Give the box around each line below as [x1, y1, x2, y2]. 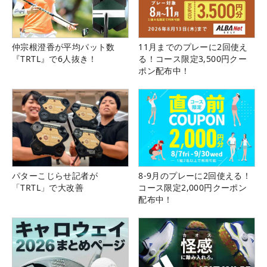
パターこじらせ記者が [12, 170, 98, 182]
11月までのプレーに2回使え [138, 41, 248, 53]
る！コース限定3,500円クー [138, 53, 247, 65]
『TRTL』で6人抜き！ [12, 53, 97, 65]
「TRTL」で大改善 [12, 182, 83, 194]
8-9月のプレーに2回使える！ [138, 170, 252, 182]
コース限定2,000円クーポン [138, 182, 247, 194]
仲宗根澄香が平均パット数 [12, 41, 115, 53]
